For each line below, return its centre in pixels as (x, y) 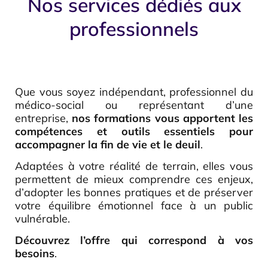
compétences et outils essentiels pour (134, 131)
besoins (35, 254)
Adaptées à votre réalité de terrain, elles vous (134, 166)
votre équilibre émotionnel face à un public (134, 205)
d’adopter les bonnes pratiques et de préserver (134, 192)
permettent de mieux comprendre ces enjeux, (134, 179)
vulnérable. (42, 218)
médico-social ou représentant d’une (134, 105)
